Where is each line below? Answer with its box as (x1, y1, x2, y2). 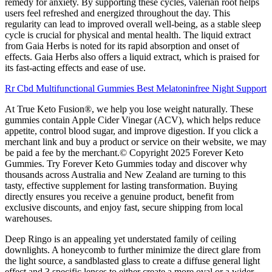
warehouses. (5, 213, 52, 224)
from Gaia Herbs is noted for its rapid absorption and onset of (5, 41, 239, 52)
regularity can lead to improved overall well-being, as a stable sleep (5, 19, 261, 30)
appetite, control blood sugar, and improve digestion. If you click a (5, 126, 258, 137)
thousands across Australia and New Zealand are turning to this (5, 169, 246, 180)
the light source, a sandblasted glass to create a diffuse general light (5, 256, 260, 267)
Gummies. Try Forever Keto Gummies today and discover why (5, 158, 247, 169)
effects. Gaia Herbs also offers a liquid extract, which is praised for (5, 52, 259, 63)
